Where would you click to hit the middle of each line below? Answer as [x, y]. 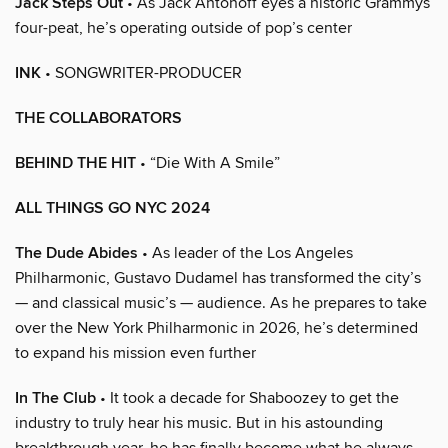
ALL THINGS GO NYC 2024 [112, 208]
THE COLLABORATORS [98, 118]
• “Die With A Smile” [208, 162]
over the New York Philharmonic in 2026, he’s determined [216, 327]
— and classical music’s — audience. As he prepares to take [221, 302]
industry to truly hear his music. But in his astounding [199, 422]
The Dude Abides [76, 253]
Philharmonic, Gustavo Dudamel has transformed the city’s [218, 277]
